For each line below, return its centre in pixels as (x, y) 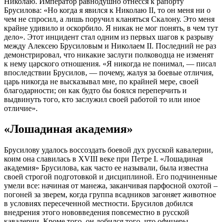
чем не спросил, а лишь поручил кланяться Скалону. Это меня (109, 19)
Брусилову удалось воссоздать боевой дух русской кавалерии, (109, 150)
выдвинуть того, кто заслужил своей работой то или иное (102, 99)
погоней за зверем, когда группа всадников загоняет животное (110, 195)
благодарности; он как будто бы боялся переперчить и (95, 90)
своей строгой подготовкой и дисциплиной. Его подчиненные (111, 177)
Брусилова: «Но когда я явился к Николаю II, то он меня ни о (107, 10)
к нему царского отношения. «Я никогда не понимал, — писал (110, 63)
